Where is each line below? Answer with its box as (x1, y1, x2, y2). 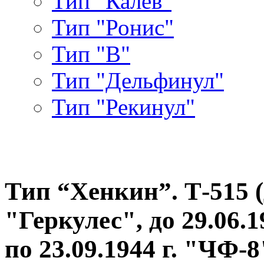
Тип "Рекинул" (52, 94, 195, 120)
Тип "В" (52, 41, 130, 67)
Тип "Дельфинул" (52, 67, 224, 93)
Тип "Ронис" (52, 14, 174, 40)
